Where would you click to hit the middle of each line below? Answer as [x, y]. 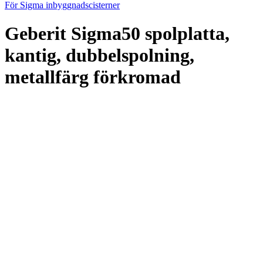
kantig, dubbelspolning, [100, 55]
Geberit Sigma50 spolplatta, [117, 34]
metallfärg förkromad [93, 77]
